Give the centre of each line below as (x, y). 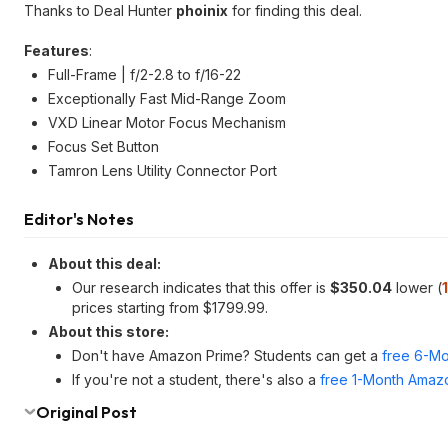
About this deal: (104, 263)
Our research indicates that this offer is (201, 287)
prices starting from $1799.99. (170, 307)
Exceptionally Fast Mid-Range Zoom (167, 98)
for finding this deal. (295, 10)
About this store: (108, 331)
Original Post (86, 412)
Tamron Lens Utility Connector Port (162, 170)
